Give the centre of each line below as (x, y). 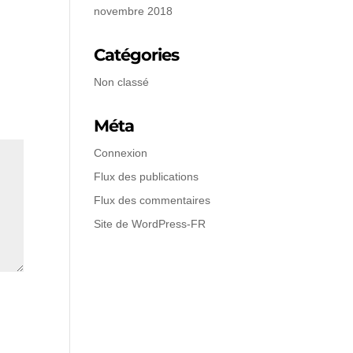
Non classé (122, 82)
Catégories (137, 55)
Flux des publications (147, 176)
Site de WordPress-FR (150, 224)
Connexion (121, 153)
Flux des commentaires (152, 200)
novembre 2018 (134, 11)
